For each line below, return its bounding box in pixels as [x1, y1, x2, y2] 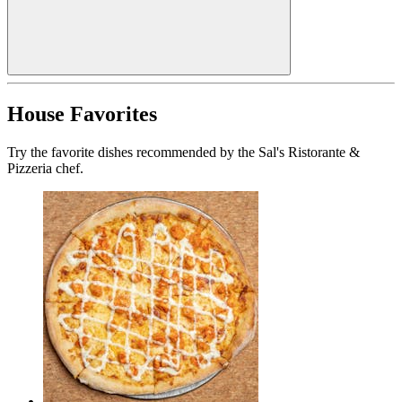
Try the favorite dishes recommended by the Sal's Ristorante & [7, 144, 360, 161]
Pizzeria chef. [7, 161, 83, 177]
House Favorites [7, 102, 157, 127]
